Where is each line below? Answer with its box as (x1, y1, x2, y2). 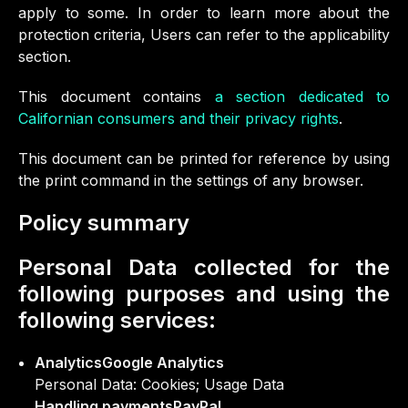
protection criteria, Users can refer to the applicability (18, 25, 390, 44)
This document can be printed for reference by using (18, 149, 390, 168)
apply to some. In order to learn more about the (18, 4, 390, 22)
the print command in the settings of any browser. (18, 171, 363, 189)
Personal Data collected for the (18, 254, 390, 280)
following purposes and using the (18, 280, 390, 307)
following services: (18, 307, 216, 333)
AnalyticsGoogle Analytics (35, 353, 224, 372)
